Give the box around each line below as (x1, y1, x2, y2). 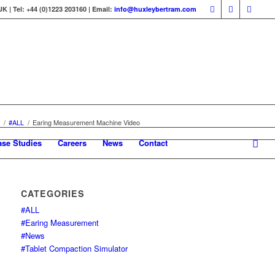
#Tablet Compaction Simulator (21, 242, 128, 254)
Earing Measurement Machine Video (33, 117, 140, 127)
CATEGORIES (21, 187, 85, 199)
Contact (138, 137, 168, 149)
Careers (57, 137, 87, 149)
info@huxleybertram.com (114, 4, 197, 14)
